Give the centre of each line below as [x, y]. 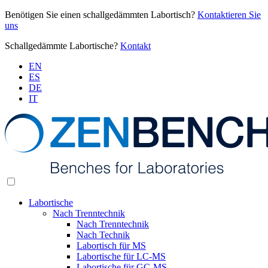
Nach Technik [103, 235]
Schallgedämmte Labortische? [63, 46]
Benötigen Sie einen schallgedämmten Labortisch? [101, 15]
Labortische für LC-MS [121, 256]
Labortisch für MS [111, 246]
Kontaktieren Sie [229, 15]
